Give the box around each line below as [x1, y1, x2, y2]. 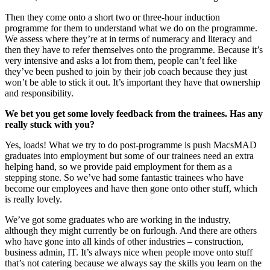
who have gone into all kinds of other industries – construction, [5, 236, 243, 246]
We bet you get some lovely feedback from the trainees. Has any [5, 108, 263, 119]
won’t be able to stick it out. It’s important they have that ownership [5, 77, 260, 87]
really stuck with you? [5, 119, 95, 130]
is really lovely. [5, 193, 64, 204]
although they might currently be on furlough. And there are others [5, 225, 257, 236]
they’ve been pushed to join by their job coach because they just [5, 66, 247, 77]
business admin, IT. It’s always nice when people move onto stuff [5, 246, 253, 257]
